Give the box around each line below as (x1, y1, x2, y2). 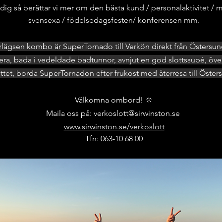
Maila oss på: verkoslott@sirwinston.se (46, 109, 182, 118)
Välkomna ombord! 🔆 (75, 95, 153, 105)
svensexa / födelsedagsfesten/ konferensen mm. (28, 15, 200, 25)
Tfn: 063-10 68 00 (85, 134, 143, 143)
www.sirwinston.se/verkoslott (63, 122, 165, 131)
